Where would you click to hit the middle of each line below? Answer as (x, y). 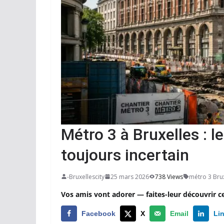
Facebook (98, 213)
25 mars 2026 (130, 176)
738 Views (169, 176)
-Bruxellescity (86, 176)
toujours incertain (125, 155)
